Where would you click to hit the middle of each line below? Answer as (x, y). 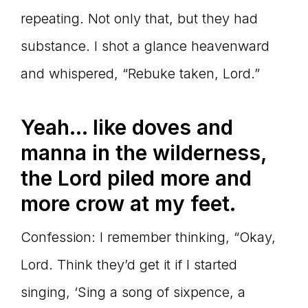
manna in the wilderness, (144, 153)
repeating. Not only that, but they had (139, 19)
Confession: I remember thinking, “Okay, (148, 238)
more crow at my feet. (128, 204)
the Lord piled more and (136, 178)
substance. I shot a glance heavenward (145, 46)
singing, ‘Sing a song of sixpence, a (133, 293)
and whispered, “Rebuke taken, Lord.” (140, 74)
